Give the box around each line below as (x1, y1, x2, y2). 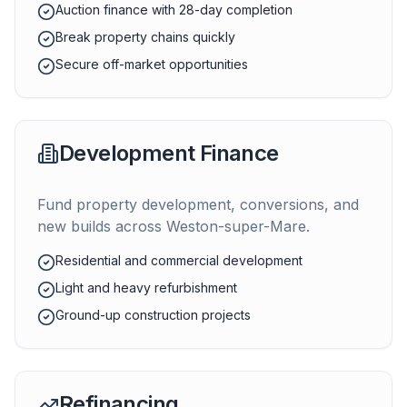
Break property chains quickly (55, 29, 235, 45)
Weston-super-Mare (166, 217, 306, 235)
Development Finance (59, 140, 279, 166)
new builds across (37, 217, 166, 235)
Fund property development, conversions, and (37, 195, 359, 213)
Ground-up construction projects (55, 307, 251, 323)
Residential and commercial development (55, 253, 303, 268)
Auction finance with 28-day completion (55, 2, 293, 17)
